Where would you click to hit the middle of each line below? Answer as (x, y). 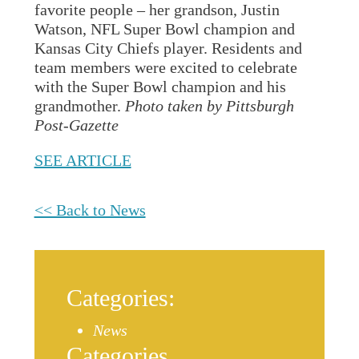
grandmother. (79, 106)
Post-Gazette (76, 125)
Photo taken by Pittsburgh (209, 106)
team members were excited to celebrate (165, 67)
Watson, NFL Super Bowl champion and (164, 29)
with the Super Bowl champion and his (160, 87)
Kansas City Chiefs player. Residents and (168, 48)
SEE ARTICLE (83, 160)
